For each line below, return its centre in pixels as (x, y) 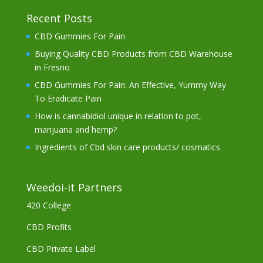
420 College (48, 205)
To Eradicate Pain (68, 98)
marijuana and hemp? (75, 129)
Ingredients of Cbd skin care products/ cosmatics (128, 147)
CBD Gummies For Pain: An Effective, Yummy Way (130, 85)
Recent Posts (59, 18)
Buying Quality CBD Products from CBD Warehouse (133, 54)
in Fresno (52, 67)
